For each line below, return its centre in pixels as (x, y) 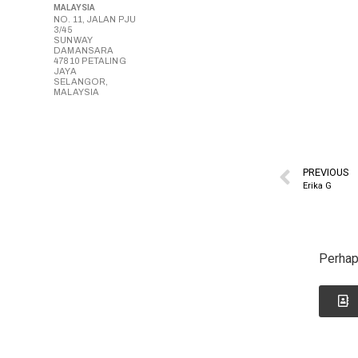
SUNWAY (73, 40)
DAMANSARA (84, 51)
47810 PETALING (90, 61)
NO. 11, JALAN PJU (95, 20)
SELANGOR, (81, 82)
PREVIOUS (326, 172)
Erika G (318, 185)
